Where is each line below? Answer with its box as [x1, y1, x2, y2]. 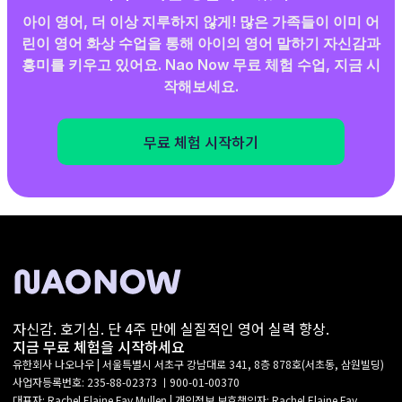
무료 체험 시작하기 [144, 131, 258, 153]
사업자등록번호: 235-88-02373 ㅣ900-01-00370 [13, 374, 240, 390]
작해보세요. [163, 77, 239, 96]
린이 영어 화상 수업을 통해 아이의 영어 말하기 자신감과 [22, 34, 380, 53]
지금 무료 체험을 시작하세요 [13, 336, 185, 358]
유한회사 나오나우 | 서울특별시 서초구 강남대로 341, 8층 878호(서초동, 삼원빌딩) [13, 356, 384, 372]
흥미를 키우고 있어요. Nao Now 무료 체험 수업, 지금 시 [22, 56, 380, 74]
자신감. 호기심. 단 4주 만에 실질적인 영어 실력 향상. [13, 318, 329, 340]
